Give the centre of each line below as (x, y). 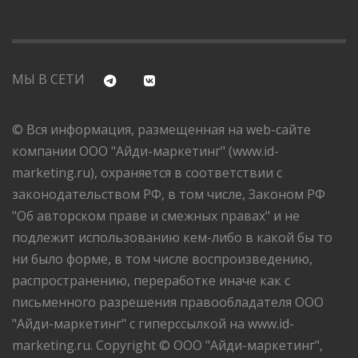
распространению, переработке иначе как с (151, 280)
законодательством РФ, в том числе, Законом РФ (169, 194)
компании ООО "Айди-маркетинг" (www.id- (145, 151)
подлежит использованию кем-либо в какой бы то (172, 237)
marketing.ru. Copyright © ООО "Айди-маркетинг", (167, 345)
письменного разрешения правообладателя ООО (168, 302)
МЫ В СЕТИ (48, 79)
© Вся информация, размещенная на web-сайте (161, 129)
